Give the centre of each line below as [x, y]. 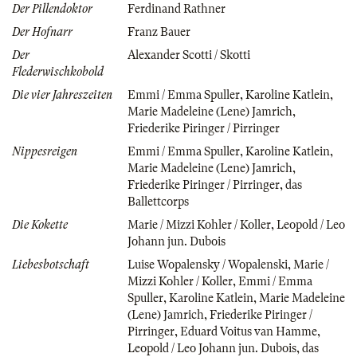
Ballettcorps [158, 201]
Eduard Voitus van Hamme [249, 331]
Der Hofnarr [42, 31]
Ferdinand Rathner [177, 8]
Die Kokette [40, 224]
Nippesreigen [45, 151]
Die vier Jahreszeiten [62, 94]
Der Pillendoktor [52, 8]
